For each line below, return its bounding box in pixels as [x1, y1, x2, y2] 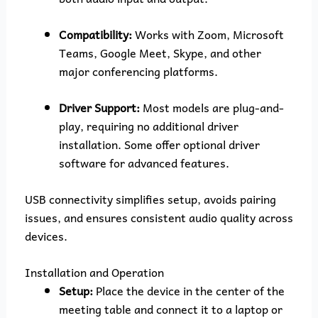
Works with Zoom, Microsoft [131, 24, 284, 43]
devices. [24, 226, 67, 245]
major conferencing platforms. [58, 61, 218, 80]
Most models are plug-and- [139, 97, 284, 116]
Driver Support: [58, 97, 140, 116]
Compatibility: [58, 24, 132, 43]
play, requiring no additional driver [58, 116, 238, 135]
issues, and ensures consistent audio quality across [24, 207, 293, 226]
